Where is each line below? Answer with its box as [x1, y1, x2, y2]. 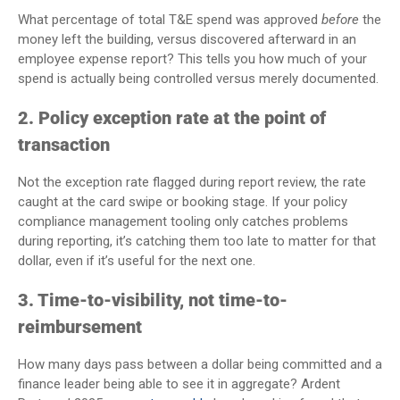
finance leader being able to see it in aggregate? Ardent [18, 375, 340, 392]
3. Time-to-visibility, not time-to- [18, 288, 287, 311]
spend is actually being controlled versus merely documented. [18, 70, 379, 87]
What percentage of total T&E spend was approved [18, 11, 321, 28]
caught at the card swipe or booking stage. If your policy [18, 193, 347, 210]
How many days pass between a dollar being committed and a [18, 355, 382, 372]
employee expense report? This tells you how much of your [18, 50, 367, 67]
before [321, 11, 359, 28]
